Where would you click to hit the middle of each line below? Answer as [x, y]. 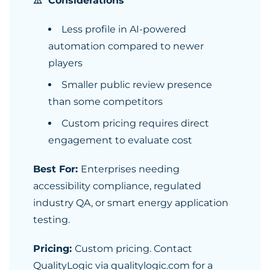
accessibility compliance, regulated [117, 186]
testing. [52, 220]
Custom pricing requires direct [135, 123]
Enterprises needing [130, 169]
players [65, 63]
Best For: [57, 169]
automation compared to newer [126, 46]
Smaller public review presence [137, 85]
